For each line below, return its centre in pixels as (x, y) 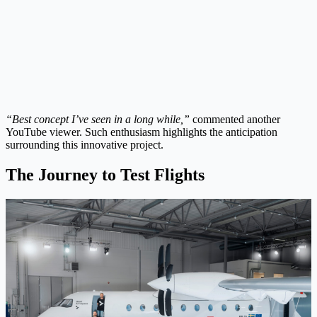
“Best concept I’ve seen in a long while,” (98, 120)
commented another (235, 120)
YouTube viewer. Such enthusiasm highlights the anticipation (142, 132)
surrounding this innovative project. (85, 145)
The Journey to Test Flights (105, 174)
